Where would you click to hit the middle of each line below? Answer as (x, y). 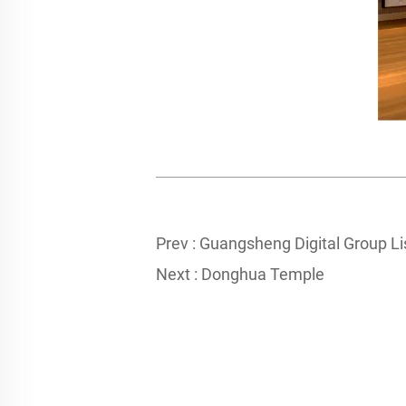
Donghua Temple (263, 274)
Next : (179, 274)
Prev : (178, 243)
